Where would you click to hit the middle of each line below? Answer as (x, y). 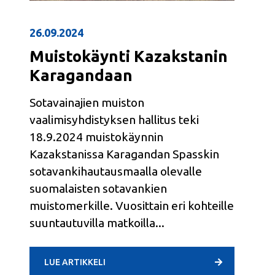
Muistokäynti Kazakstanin (129, 56)
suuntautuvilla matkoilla (92, 223)
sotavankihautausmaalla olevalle (116, 171)
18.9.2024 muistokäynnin (96, 137)
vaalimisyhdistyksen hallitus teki (114, 119)
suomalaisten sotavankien (98, 188)
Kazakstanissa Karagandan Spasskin (124, 154)
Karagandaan (81, 75)
